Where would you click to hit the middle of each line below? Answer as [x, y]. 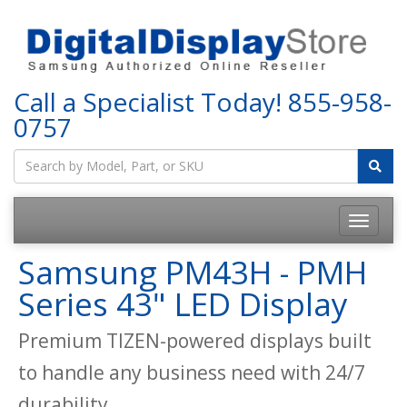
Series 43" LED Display [183, 303]
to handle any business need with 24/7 [192, 372]
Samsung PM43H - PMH [193, 272]
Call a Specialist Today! [151, 101]
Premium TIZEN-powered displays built [195, 340]
